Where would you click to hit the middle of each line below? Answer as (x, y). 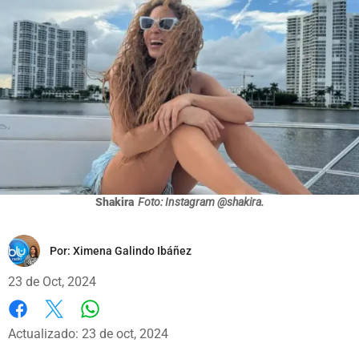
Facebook (36, 325)
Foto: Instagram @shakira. (201, 202)
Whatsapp (118, 325)
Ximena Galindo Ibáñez (132, 250)
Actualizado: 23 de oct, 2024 (88, 333)
